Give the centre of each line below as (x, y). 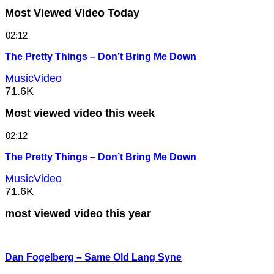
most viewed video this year (78, 213)
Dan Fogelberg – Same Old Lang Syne (93, 257)
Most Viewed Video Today (72, 13)
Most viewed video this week (80, 113)
